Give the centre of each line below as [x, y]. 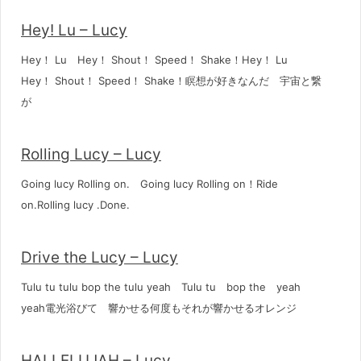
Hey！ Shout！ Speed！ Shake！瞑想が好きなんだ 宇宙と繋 [171, 81]
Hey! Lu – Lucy [74, 30]
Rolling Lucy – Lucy [91, 154]
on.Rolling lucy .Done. [75, 205]
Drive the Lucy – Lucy [100, 257]
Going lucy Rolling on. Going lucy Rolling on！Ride [149, 184]
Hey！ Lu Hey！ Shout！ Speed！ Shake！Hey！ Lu [160, 60]
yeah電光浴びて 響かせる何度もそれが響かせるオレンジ [159, 308]
